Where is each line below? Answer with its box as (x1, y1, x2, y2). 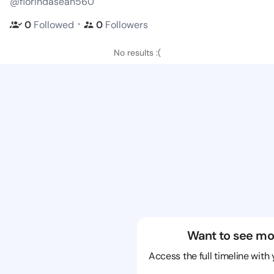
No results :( (113, 47, 161, 58)
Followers (105, 18, 148, 31)
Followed (34, 18, 74, 31)
